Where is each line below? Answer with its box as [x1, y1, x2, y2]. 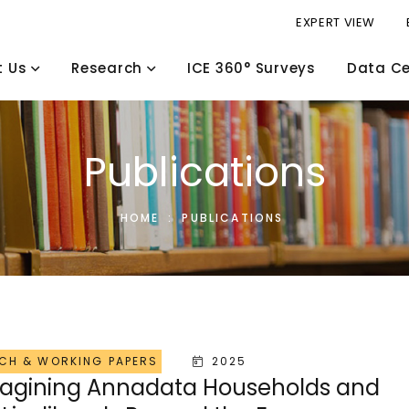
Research [71, 58, 143, 78]
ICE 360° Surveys [186, 58, 316, 78]
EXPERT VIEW [295, 14, 376, 31]
